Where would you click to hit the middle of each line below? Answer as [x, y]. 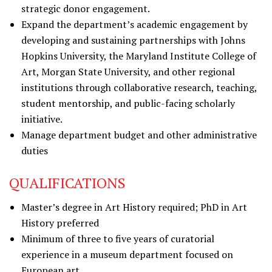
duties [35, 151]
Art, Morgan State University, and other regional [128, 72]
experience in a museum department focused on [127, 254]
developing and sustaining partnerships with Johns [133, 40]
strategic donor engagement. [86, 8]
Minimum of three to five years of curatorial [118, 239]
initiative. [42, 119]
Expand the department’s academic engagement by [134, 24]
